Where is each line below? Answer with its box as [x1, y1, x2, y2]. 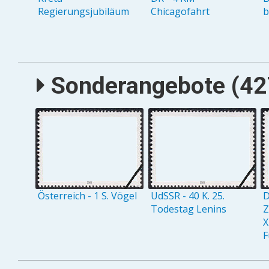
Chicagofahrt [150, 4, 210, 18]
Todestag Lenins [150, 202, 226, 216]
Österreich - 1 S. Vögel [38, 189, 138, 203]
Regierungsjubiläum [38, 4, 130, 18]
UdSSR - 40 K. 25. [150, 189, 225, 203]
